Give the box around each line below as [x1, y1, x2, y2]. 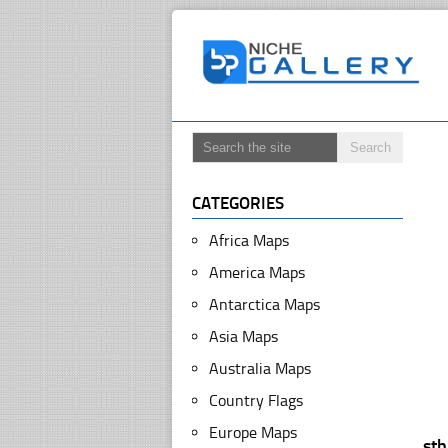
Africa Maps [209, 231, 289, 250]
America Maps [209, 263, 305, 282]
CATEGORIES [192, 193, 284, 213]
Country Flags [209, 391, 303, 410]
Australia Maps [209, 359, 311, 378]
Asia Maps [209, 327, 278, 346]
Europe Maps [209, 423, 297, 442]
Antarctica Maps [209, 295, 320, 314]
